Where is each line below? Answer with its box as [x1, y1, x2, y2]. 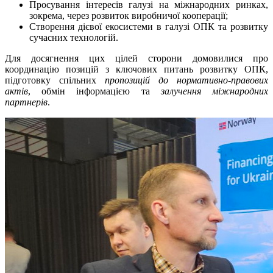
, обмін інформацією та [28, 86, 161, 97]
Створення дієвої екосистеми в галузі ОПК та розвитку [29, 21, 268, 32]
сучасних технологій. [29, 32, 118, 43]
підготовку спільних [5, 75, 105, 86]
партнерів [5, 97, 48, 108]
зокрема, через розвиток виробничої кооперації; [29, 10, 228, 21]
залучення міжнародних [160, 86, 269, 97]
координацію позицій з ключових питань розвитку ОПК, [5, 64, 268, 75]
